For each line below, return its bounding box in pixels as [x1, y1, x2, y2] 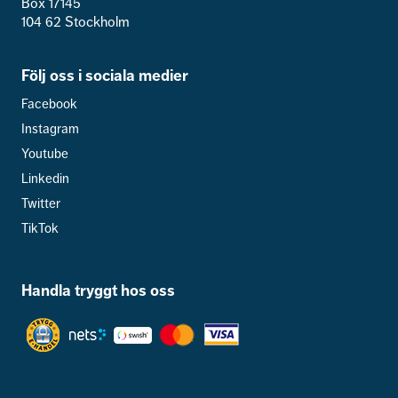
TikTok [21, 220, 59, 237]
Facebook [21, 96, 77, 113]
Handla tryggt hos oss [21, 281, 175, 301]
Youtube [21, 146, 68, 163]
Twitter [21, 195, 60, 212]
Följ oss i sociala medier [21, 66, 188, 86]
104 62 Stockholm [21, 13, 130, 32]
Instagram [21, 121, 79, 138]
